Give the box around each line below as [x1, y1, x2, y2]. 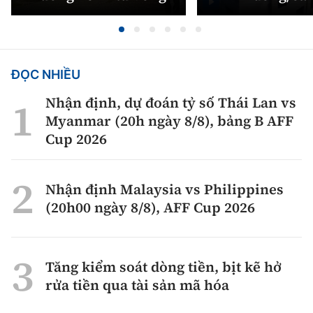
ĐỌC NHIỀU [11, 66, 80, 82]
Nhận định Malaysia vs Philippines [45, 179, 284, 199]
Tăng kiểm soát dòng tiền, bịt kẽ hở [45, 256, 282, 277]
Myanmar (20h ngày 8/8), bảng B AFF [45, 110, 293, 131]
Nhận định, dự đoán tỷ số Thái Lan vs [45, 92, 296, 112]
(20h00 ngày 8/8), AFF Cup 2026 [45, 197, 255, 217]
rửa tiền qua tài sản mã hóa [45, 275, 229, 295]
